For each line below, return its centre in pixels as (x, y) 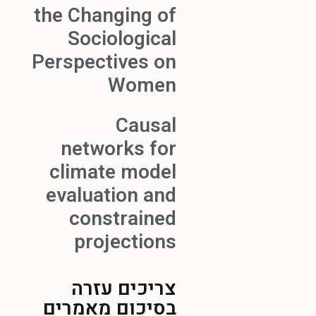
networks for (119, 149)
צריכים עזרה (124, 288)
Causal (146, 126)
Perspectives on (104, 62)
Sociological (122, 39)
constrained (123, 219)
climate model (113, 172)
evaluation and (111, 195)
